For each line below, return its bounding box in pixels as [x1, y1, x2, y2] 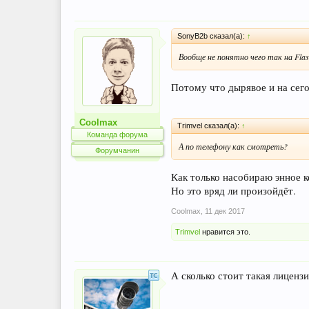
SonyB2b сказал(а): [177, 32, 247, 40]
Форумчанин [95, 146, 139, 154]
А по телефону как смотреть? [179, 141, 288, 152]
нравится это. [200, 227, 250, 236]
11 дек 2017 [205, 206, 245, 215]
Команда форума [87, 130, 148, 139]
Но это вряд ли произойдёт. [171, 183, 296, 197]
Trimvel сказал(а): [177, 121, 241, 130]
